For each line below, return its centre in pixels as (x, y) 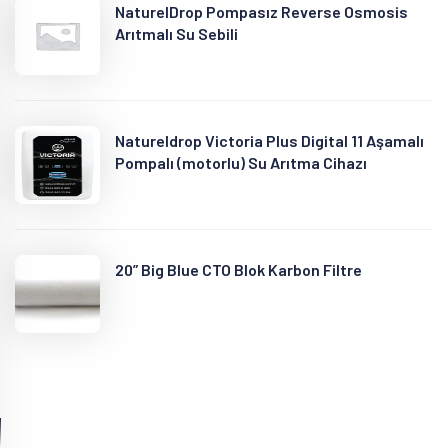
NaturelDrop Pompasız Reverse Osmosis (261, 11)
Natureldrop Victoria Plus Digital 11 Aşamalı (269, 140)
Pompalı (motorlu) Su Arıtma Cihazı (241, 162)
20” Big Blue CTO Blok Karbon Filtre (238, 269)
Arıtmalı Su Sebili (176, 33)
